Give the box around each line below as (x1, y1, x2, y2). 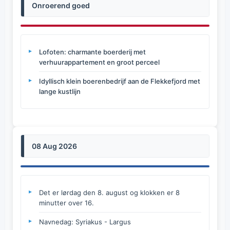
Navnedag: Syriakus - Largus (39, 218, 131, 226)
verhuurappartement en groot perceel (39, 58, 160, 66)
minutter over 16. (39, 199, 94, 207)
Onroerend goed (32, 1, 90, 10)
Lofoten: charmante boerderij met (39, 48, 146, 56)
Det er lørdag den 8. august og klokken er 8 (39, 188, 180, 197)
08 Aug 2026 (32, 142, 77, 150)
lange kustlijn (39, 87, 81, 95)
